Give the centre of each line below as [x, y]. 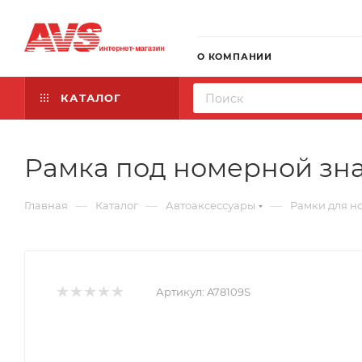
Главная [46, 205]
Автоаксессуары [210, 205]
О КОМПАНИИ [235, 57]
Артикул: [180, 292]
